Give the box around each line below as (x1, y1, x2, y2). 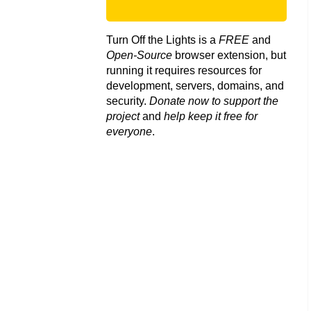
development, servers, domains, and (106, 79, 284, 92)
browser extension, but (172, 49, 286, 61)
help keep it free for (164, 110, 258, 122)
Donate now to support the (149, 94, 278, 107)
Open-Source (106, 49, 172, 61)
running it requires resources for (106, 64, 262, 76)
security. (106, 94, 149, 107)
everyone (106, 125, 152, 137)
